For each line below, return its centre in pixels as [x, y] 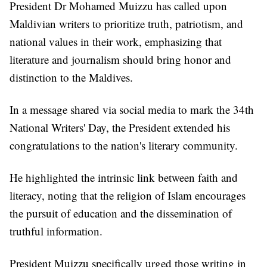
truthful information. [56, 231]
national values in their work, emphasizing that [116, 42]
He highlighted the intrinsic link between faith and [124, 178]
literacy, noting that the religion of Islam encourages [128, 195]
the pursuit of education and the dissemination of [121, 213]
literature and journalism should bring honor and [120, 60]
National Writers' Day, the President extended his [120, 128]
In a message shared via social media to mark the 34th [132, 110]
